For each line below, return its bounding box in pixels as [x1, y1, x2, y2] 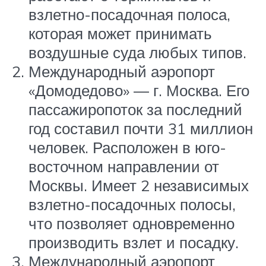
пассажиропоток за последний [28, 100, 242, 119]
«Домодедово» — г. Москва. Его [28, 81, 249, 100]
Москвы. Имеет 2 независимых [28, 176, 249, 195]
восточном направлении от [28, 157, 219, 176]
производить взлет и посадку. [28, 233, 239, 252]
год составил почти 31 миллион [28, 119, 253, 138]
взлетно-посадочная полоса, [28, 5, 230, 24]
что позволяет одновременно [28, 214, 235, 233]
